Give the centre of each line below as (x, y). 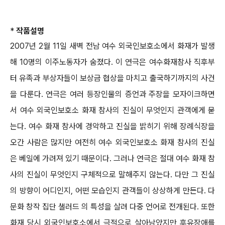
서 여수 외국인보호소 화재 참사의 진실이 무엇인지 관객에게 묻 (113, 110)
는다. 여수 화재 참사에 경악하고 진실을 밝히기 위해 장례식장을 (113, 126)
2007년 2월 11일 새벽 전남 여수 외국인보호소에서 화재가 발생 (113, 46)
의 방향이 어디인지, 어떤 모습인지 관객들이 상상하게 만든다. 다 (113, 191)
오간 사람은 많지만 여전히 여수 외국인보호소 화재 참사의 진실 (113, 142)
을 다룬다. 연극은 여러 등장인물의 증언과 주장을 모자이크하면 (113, 94)
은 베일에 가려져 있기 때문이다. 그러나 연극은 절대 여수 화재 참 (113, 158)
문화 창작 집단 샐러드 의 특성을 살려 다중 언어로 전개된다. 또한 (113, 207)
